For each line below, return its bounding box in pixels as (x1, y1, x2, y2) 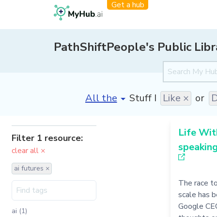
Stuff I (129, 91, 156, 105)
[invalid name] (84, 88, 149, 102)
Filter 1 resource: (12, 132, 83, 144)
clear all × (12, 145, 46, 156)
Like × (162, 91, 189, 105)
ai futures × (14, 164, 49, 173)
